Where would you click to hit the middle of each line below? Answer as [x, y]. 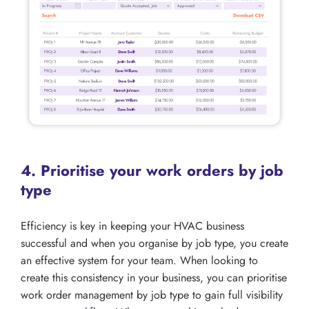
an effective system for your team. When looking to [139, 261]
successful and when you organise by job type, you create [154, 243]
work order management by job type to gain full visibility [152, 295]
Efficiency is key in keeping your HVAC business [132, 226]
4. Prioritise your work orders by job [152, 171]
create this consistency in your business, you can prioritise [154, 278]
